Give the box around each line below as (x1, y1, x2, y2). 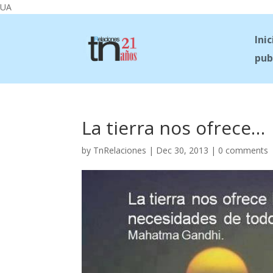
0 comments (218, 144, 269, 156)
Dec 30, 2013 (156, 144, 209, 156)
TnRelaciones (93, 144, 147, 156)
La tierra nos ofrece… (82, 115, 266, 140)
